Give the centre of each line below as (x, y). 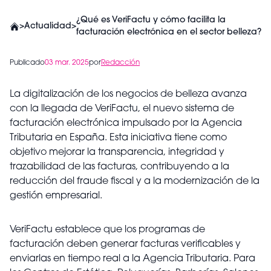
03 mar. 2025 (67, 63)
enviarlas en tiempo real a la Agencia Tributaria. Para (132, 259)
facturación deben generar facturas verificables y (125, 244)
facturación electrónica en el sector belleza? (169, 32)
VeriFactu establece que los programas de (107, 230)
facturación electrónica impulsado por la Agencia (126, 123)
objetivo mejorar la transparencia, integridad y (117, 152)
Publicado (27, 63)
